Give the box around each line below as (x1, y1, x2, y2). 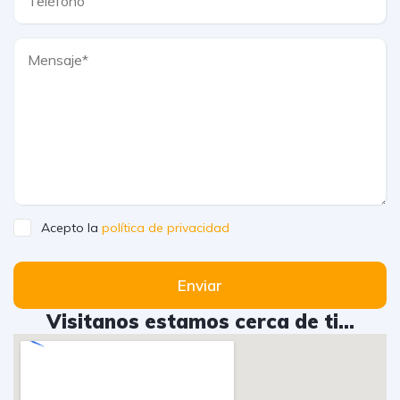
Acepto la (41, 220, 102, 236)
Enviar (178, 276, 222, 295)
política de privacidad (102, 220, 229, 236)
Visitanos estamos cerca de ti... (46, 309, 354, 334)
